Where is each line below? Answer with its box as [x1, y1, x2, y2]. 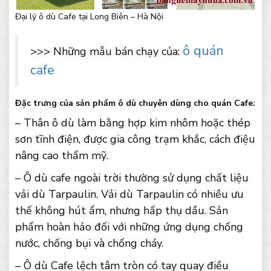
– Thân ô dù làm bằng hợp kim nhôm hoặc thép [15, 116, 250, 131]
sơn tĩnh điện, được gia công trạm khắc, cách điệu [15, 132, 255, 147]
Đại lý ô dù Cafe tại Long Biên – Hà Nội [15, 11, 163, 23]
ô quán [183, 42, 224, 60]
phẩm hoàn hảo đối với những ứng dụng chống [15, 220, 243, 235]
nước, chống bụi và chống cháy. [15, 236, 163, 251]
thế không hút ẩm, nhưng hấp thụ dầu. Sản [15, 203, 228, 218]
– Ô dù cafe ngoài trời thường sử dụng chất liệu [15, 171, 249, 186]
